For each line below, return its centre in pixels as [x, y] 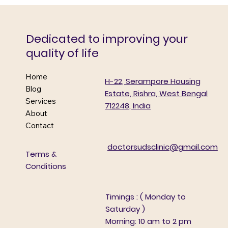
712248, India [128, 105]
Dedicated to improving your [107, 39]
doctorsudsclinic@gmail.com [162, 147]
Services [40, 101]
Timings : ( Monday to [145, 196]
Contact [39, 125]
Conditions [46, 166]
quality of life [63, 53]
